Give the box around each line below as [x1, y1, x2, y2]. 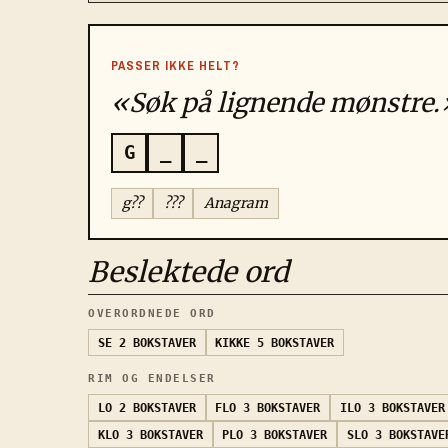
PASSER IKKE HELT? [111, 57, 241, 75]
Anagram [204, 194, 269, 213]
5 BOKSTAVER [257, 335, 335, 350]
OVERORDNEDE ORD [88, 307, 216, 321]
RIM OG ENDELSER [88, 372, 216, 386]
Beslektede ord [88, 253, 289, 290]
